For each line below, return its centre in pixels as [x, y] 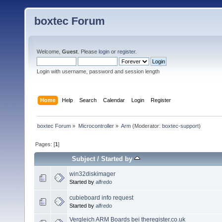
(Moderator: [146, 126]
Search [88, 100]
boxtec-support [180, 126]
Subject [84, 159]
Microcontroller [96, 126]
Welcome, [49, 52]
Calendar [114, 100]
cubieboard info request [101, 197]
